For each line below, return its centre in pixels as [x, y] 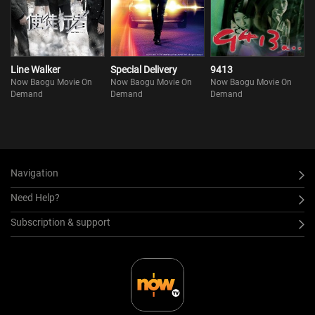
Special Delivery [144, 70]
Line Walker [36, 70]
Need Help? [35, 198]
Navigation [34, 173]
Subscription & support [60, 222]
